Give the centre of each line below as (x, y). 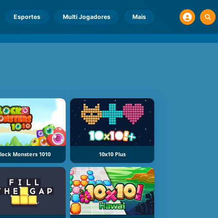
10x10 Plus (112, 154)
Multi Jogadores (86, 17)
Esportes (27, 17)
